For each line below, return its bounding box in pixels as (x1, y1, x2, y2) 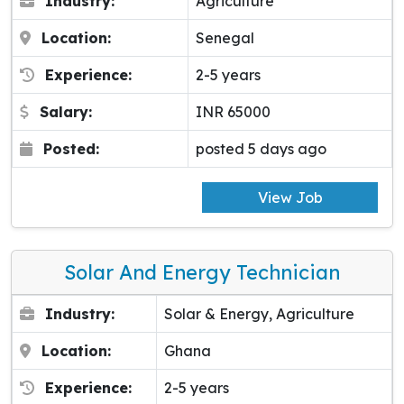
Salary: (40, 103, 92, 122)
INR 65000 (196, 103, 271, 122)
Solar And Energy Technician (64, 260, 340, 285)
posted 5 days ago (196, 140, 326, 159)
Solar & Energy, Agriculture (164, 305, 354, 324)
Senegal (196, 29, 254, 48)
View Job (257, 188, 323, 207)
